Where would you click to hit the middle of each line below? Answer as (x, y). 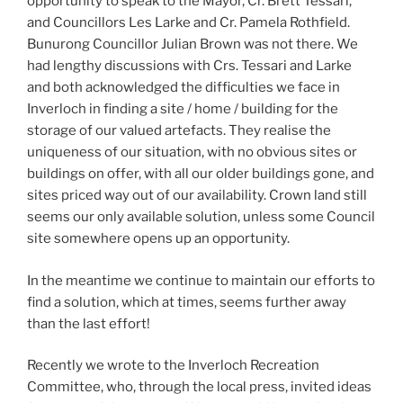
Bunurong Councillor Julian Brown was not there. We (193, 45)
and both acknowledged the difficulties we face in (184, 88)
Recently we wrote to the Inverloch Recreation (173, 366)
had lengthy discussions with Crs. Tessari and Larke (189, 66)
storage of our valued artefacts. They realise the (179, 131)
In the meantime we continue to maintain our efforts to (201, 280)
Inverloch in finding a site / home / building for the (183, 109)
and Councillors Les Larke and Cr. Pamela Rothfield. (188, 23)
